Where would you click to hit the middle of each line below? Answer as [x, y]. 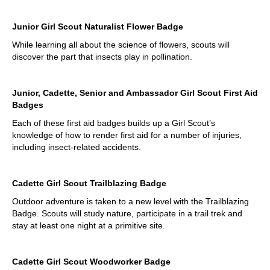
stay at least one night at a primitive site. [89, 226]
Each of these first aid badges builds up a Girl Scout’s [114, 123]
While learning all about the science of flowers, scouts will [121, 45]
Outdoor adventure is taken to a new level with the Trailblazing [130, 202]
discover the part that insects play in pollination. [102, 57]
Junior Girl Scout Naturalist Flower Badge [98, 27]
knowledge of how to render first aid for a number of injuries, [127, 135]
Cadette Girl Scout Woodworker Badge [91, 262]
